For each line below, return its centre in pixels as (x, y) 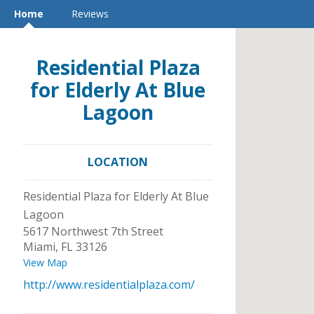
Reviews (90, 14)
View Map (45, 262)
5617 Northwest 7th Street (93, 231)
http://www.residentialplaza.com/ (109, 285)
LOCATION (118, 162)
